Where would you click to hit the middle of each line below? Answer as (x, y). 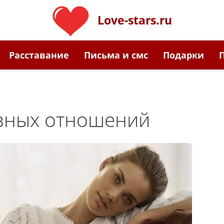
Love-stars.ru (133, 20)
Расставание (39, 55)
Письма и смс (116, 55)
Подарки (183, 55)
